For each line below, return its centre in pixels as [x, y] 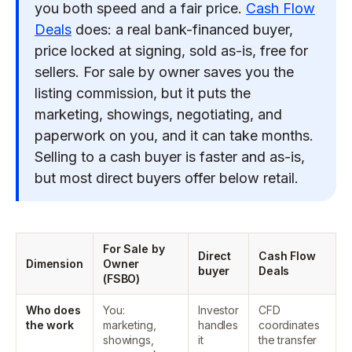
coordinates [289, 325]
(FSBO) [122, 279]
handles [218, 325]
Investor [218, 310]
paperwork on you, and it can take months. [174, 136]
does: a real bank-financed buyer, [182, 29]
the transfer [288, 340]
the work [50, 325]
